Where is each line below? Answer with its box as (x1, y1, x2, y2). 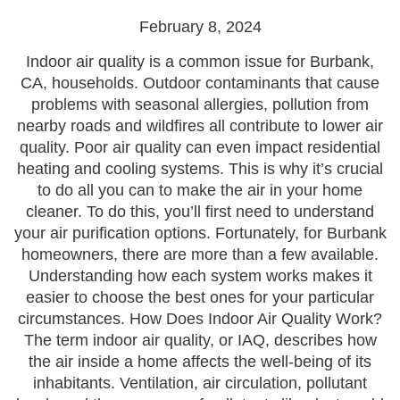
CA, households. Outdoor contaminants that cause (21, 74, 379, 92)
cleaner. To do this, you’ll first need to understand (26, 203, 374, 221)
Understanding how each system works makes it (28, 267, 372, 285)
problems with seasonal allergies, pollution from (31, 96, 369, 113)
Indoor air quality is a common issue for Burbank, (26, 53, 374, 71)
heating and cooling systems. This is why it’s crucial (17, 160, 383, 178)
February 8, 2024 (138, 18, 262, 36)
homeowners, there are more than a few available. (21, 246, 379, 263)
